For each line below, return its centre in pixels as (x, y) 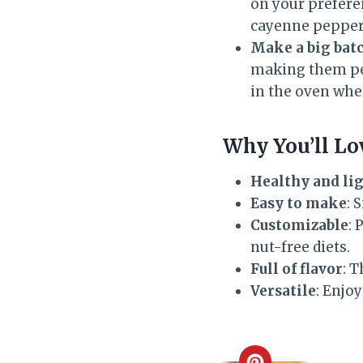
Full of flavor (297, 269)
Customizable (299, 225)
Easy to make (299, 203)
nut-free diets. (300, 247)
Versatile (283, 290)
